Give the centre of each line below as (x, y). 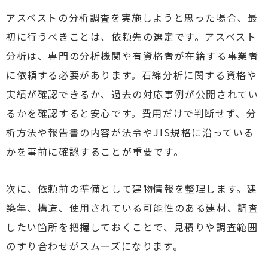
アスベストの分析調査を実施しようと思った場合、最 (132, 17)
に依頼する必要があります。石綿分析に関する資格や (132, 75)
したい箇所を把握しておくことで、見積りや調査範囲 (132, 227)
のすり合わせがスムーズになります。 (95, 246)
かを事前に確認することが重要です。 (95, 151)
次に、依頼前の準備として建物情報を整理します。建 (132, 188)
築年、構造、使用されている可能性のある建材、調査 (133, 208)
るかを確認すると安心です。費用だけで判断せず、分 (132, 113)
